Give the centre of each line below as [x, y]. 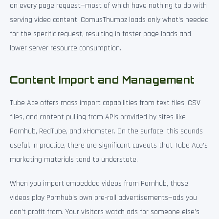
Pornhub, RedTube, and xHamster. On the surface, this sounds [106, 131]
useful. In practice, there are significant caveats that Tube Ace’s [109, 145]
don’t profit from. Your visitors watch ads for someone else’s [105, 212]
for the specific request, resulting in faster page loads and [100, 34]
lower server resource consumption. [66, 48]
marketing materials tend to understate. [74, 159]
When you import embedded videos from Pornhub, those [99, 183]
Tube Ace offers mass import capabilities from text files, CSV [105, 103]
